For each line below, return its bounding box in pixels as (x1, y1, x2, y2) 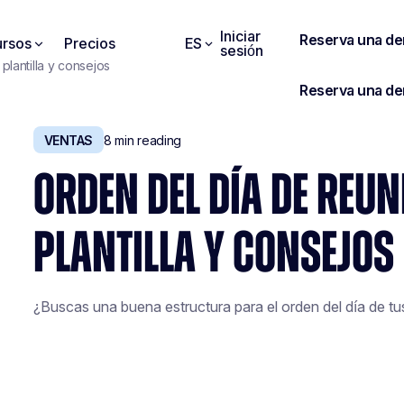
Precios (64, 34, 115, 52)
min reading (111, 132, 182, 148)
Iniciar (219, 27, 261, 45)
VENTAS (43, 132, 93, 148)
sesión (219, 41, 263, 60)
